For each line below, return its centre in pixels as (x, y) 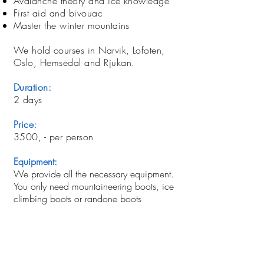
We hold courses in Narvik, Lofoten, (89, 50)
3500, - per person (54, 137)
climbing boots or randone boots (77, 199)
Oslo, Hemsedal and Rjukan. (74, 62)
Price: (25, 124)
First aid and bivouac (58, 13)
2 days (28, 100)
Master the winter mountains (72, 25)
